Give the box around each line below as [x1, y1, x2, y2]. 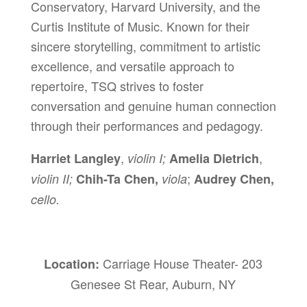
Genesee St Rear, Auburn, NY [71, 274, 236, 293]
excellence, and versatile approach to [30, 56, 234, 75]
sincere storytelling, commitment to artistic [30, 36, 260, 55]
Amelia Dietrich [169, 149, 259, 167]
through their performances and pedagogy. [30, 116, 263, 134]
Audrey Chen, [190, 169, 274, 188]
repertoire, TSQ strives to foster [30, 76, 204, 95]
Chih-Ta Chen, [72, 169, 158, 188]
